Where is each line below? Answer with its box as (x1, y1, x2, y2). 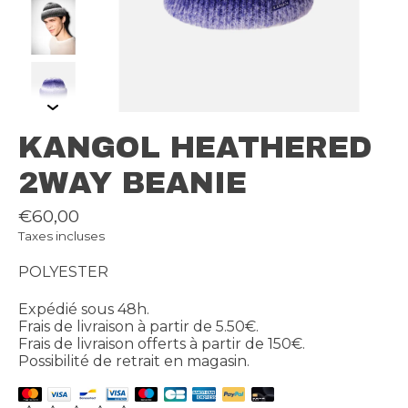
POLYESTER (18, 263, 108, 281)
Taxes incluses (18, 229, 105, 244)
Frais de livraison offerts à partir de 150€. (18, 335, 305, 353)
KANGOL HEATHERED (18, 131, 372, 165)
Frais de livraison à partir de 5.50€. (18, 318, 259, 336)
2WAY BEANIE (18, 167, 247, 200)
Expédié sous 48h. (18, 301, 149, 319)
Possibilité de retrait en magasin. (18, 352, 250, 371)
